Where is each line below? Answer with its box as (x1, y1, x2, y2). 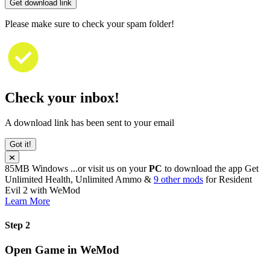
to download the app (162, 163, 245, 174)
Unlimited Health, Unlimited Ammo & (5, 174, 154, 185)
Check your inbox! (5, 89, 119, 105)
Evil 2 (5, 185, 28, 196)
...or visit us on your (71, 163, 149, 174)
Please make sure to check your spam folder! (5, 18, 174, 29)
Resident (219, 174, 252, 185)
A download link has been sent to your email (5, 118, 174, 128)
